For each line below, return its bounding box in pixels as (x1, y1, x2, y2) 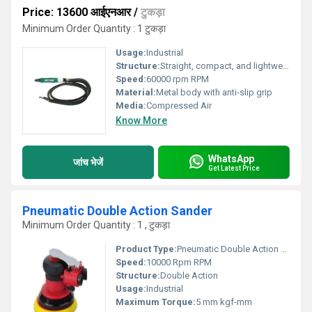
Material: (116, 87, 156, 97)
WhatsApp (208, 153, 254, 164)
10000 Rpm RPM (146, 257, 212, 267)
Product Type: (116, 244, 177, 254)
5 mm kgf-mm (196, 297, 252, 307)
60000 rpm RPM (146, 74, 209, 84)
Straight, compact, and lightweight (160, 61, 283, 71)
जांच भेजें (73, 156, 103, 168)
